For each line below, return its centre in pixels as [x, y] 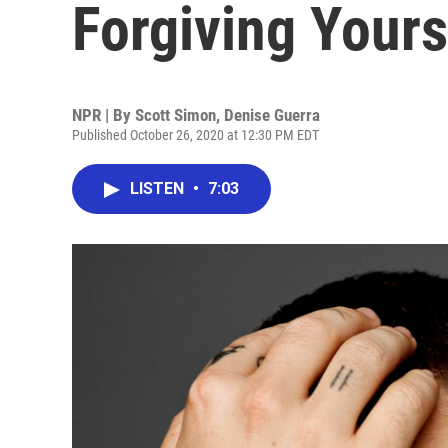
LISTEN [159, 188]
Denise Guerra [272, 115]
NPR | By [103, 115]
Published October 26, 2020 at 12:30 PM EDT [195, 135]
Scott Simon [175, 115]
